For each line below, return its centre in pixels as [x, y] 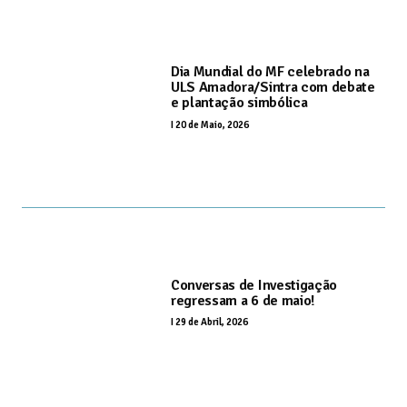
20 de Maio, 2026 [212, 124]
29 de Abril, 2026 [212, 322]
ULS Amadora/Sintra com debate [273, 88]
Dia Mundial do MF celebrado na [270, 72]
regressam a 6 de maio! [243, 300]
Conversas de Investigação [254, 285]
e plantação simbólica [239, 103]
